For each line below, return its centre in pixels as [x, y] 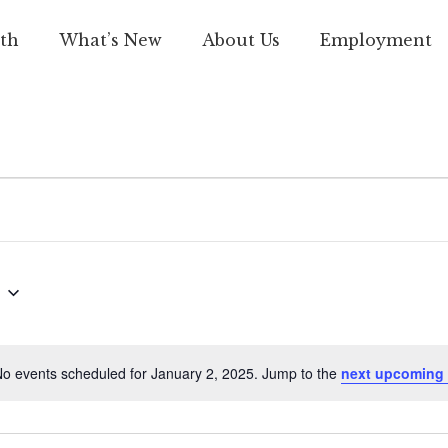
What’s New [110, 40]
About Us [240, 40]
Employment [375, 40]
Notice [246, 382]
